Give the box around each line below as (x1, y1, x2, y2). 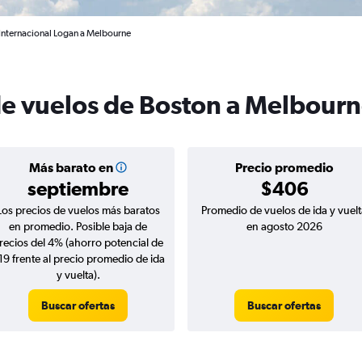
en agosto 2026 (246, 220, 322, 233)
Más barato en (28, 160, 113, 175)
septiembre (27, 177, 128, 200)
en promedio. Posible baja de (9, 220, 147, 233)
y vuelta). (56, 268, 100, 281)
